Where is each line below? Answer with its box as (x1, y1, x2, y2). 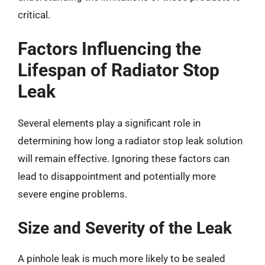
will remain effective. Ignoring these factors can (18, 153, 230, 164)
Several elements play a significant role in (18, 117, 201, 129)
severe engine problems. (18, 188, 127, 200)
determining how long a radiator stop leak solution (18, 135, 243, 147)
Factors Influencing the (18, 38, 201, 59)
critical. (18, 8, 50, 21)
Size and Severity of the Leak (18, 218, 232, 238)
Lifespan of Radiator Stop (18, 60, 219, 80)
